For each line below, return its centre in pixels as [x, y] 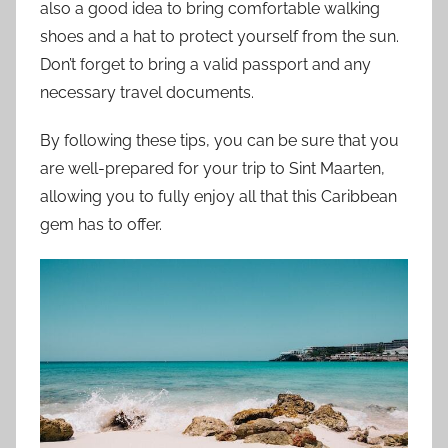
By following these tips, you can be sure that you [219, 141]
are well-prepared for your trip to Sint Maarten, [212, 169]
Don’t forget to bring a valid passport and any [205, 65]
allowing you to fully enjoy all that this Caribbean [218, 197]
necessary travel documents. [147, 93]
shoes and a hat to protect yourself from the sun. [219, 37]
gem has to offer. [101, 225]
